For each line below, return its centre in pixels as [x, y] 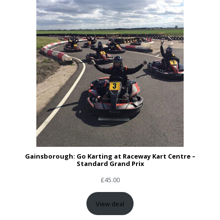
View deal [110, 204]
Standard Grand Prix [110, 164]
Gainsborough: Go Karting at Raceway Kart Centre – [110, 156]
